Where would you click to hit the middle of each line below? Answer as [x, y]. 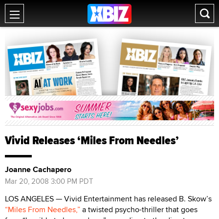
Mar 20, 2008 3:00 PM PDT [49, 181]
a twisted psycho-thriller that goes [139, 209]
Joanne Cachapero [38, 169]
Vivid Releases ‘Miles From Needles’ [92, 140]
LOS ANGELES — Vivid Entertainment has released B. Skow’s [108, 198]
